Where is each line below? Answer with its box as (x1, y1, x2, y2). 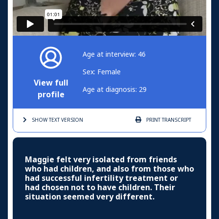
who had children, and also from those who (25, 163, 194, 175)
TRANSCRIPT (160, 116, 191, 124)
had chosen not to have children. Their (25, 182, 175, 194)
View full (34, 77, 68, 89)
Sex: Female (83, 67, 121, 77)
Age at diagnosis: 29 (83, 85, 147, 95)
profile (37, 89, 65, 101)
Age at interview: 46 (83, 49, 146, 60)
